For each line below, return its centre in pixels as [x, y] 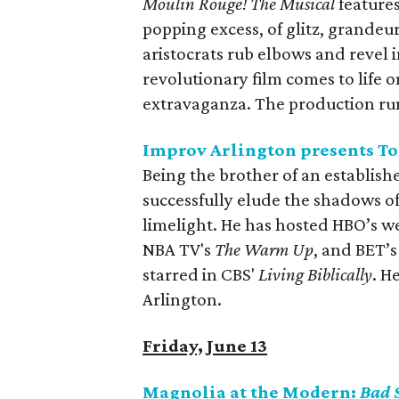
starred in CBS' [201, 274]
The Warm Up [265, 249]
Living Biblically [316, 274]
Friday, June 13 [205, 346]
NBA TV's [179, 249]
